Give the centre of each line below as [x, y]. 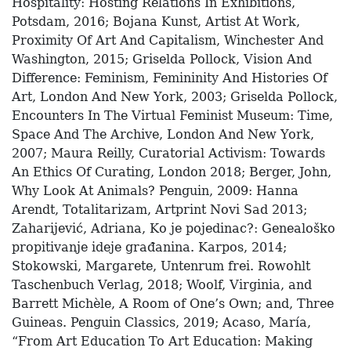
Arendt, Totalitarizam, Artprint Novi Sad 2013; [159, 210]
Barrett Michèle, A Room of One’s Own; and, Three [173, 304]
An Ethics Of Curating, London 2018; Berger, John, [172, 172]
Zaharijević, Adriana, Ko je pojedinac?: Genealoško [174, 229]
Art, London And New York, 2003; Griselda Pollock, [175, 97]
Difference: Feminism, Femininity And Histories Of [170, 78]
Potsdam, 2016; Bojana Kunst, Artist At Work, [156, 22]
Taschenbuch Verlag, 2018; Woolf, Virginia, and [162, 285]
